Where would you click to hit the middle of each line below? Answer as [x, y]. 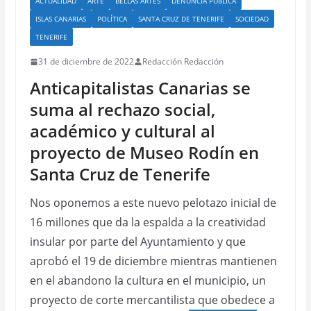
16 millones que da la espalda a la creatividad [148, 222]
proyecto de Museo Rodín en [144, 152]
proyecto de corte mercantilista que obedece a [152, 300]
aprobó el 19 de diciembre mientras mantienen [153, 261]
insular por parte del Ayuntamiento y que [137, 242]
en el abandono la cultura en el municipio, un [148, 280]
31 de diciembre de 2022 [86, 61]
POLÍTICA [112, 19]
